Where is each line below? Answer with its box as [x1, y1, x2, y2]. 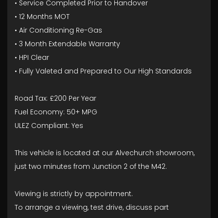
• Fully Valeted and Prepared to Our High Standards [15, 66, 192, 76]
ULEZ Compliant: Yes [15, 121, 83, 131]
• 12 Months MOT [15, 12, 70, 22]
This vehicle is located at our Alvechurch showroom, [15, 148, 195, 158]
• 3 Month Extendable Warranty [15, 39, 120, 49]
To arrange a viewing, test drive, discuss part [15, 202, 169, 213]
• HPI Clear [15, 53, 49, 63]
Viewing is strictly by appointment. [15, 189, 133, 199]
